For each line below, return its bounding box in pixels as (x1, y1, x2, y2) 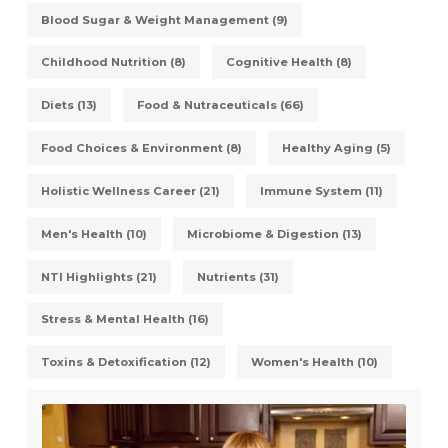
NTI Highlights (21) (40, 269, 157, 284)
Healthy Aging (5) (282, 141, 392, 156)
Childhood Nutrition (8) (40, 55, 186, 70)
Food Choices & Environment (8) (40, 141, 242, 156)
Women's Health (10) (251, 355, 379, 370)
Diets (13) (40, 98, 97, 113)
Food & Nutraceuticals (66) (137, 98, 305, 113)
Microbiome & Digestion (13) (187, 226, 363, 241)
